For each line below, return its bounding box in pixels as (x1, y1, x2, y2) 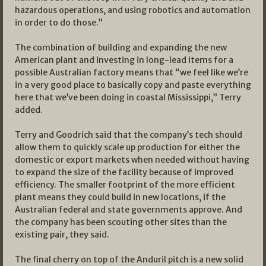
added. (15, 104, 43, 115)
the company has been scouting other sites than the (15, 216, 227, 227)
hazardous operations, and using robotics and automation (15, 4, 251, 15)
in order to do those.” (15, 17, 103, 28)
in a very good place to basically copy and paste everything (15, 79, 251, 90)
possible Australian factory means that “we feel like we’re (15, 66, 248, 78)
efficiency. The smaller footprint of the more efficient (15, 179, 235, 190)
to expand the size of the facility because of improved (15, 166, 233, 178)
